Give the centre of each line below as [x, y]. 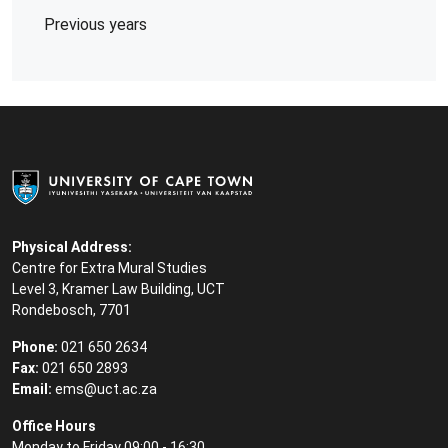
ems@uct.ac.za [106, 389]
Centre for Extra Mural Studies [109, 268]
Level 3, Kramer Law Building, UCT [118, 289]
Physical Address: [73, 247]
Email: [32, 389]
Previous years [95, 24]
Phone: [35, 347]
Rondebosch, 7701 [71, 310]
